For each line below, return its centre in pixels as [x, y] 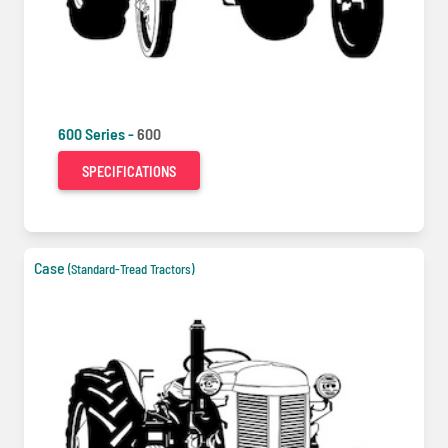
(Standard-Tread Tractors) [131, 268]
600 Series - [97, 133]
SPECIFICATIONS [129, 171]
